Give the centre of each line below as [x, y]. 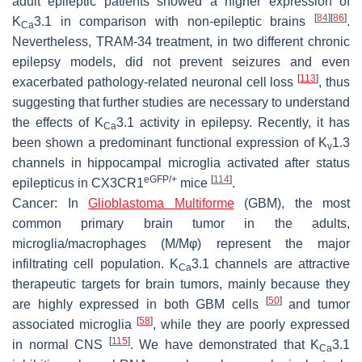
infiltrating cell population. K [95, 263]
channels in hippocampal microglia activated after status [181, 162]
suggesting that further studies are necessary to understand [181, 102]
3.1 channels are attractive [271, 263]
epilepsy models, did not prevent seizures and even [181, 61]
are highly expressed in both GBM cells [139, 304]
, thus [335, 82]
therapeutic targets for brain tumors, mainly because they [181, 284]
